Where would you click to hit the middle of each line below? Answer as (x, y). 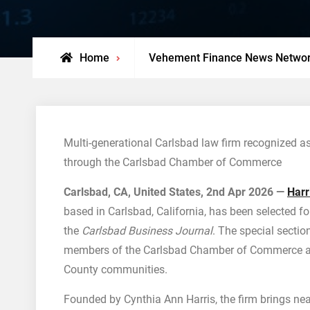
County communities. (116, 270)
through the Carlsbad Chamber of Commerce (173, 162)
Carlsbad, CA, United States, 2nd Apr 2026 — (175, 192)
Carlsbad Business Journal (147, 231)
